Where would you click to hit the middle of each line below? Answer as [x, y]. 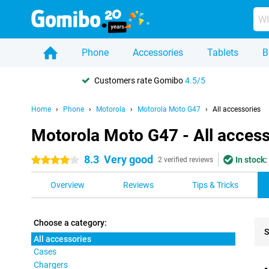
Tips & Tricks [215, 185]
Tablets [223, 53]
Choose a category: [70, 223]
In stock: [251, 160]
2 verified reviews [186, 160]
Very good [128, 159]
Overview [68, 185]
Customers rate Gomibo [140, 80]
